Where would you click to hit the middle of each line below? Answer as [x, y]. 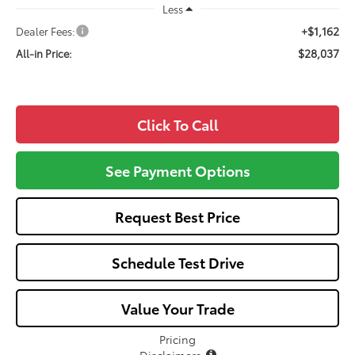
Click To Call [177, 125]
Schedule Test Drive [177, 263]
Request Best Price [177, 217]
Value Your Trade [177, 309]
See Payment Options [177, 171]
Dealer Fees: [46, 31]
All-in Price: [44, 53]
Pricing [177, 340]
